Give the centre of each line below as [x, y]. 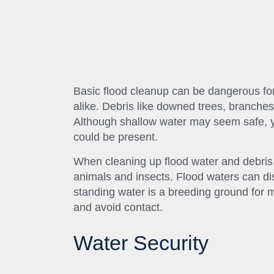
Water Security [141, 243]
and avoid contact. [118, 207]
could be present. [116, 137]
